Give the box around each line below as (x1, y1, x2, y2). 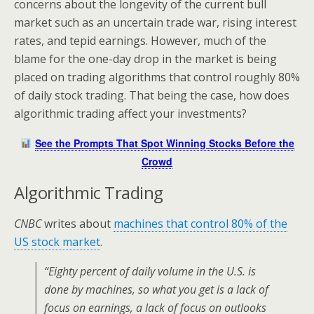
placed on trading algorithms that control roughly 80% (14, 69, 300, 85)
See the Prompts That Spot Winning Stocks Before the (35, 136, 295, 150)
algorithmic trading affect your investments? (14, 106, 247, 121)
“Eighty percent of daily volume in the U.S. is (44, 264, 256, 279)
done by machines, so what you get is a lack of (44, 282, 268, 297)
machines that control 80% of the (114, 216, 287, 231)
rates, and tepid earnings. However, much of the (14, 33, 266, 48)
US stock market (14, 234, 100, 250)
